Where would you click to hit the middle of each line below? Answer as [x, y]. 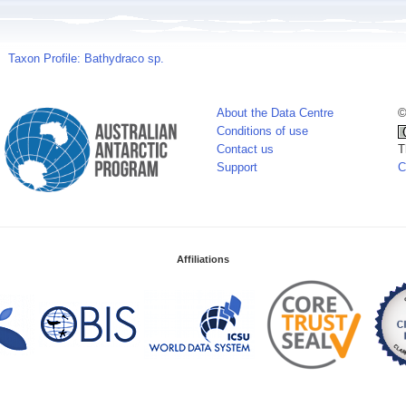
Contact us [245, 149]
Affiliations [203, 259]
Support [237, 167]
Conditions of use [262, 131]
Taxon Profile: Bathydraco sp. [86, 58]
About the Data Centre [275, 113]
